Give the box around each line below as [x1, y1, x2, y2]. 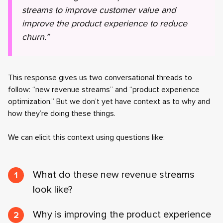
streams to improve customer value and [22, 4, 176, 15]
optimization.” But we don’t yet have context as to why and [8, 97, 210, 107]
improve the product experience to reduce [22, 18, 187, 29]
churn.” [22, 31, 49, 42]
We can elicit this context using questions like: [8, 132, 165, 142]
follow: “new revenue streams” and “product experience [8, 85, 200, 95]
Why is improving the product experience [33, 209, 211, 221]
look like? [33, 184, 73, 196]
